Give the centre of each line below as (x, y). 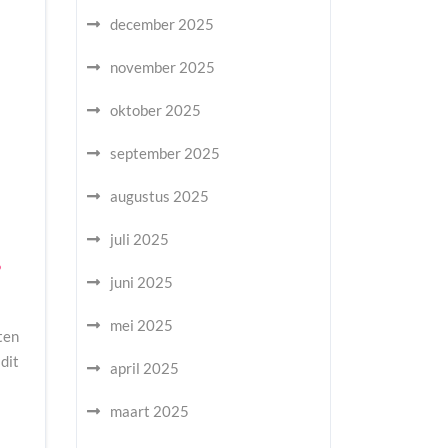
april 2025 (144, 368)
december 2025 (162, 24)
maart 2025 (149, 411)
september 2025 (165, 153)
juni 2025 (141, 282)
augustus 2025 (159, 196)
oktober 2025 (155, 110)
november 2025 (162, 67)
